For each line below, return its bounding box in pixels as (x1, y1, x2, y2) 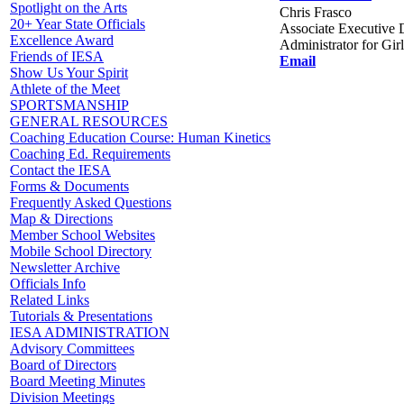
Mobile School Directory (10, 243, 151, 259)
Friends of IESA (10, 49, 104, 64)
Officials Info (10, 276, 86, 291)
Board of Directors (10, 357, 116, 372)
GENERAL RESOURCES (10, 114, 168, 129)
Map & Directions (10, 211, 113, 226)
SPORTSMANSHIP (10, 97, 129, 113)
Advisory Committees (10, 341, 134, 356)
